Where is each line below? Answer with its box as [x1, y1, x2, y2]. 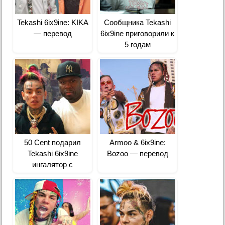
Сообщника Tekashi [104, 18, 171, 27]
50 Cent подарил [24, 138, 81, 147]
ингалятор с [32, 160, 73, 169]
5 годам [124, 40, 151, 49]
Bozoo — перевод [106, 149, 168, 158]
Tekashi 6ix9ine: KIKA [17, 18, 88, 27]
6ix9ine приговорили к [100, 29, 175, 38]
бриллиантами [27, 171, 78, 180]
